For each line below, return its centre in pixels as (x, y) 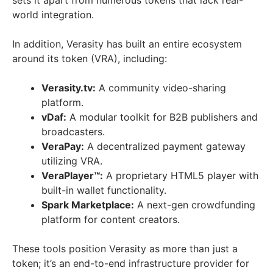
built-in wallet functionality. (104, 190)
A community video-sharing (161, 87)
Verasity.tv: (69, 87)
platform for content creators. (111, 219)
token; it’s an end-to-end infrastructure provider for (131, 263)
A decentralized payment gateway (165, 146)
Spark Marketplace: (88, 204)
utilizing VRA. (72, 161)
